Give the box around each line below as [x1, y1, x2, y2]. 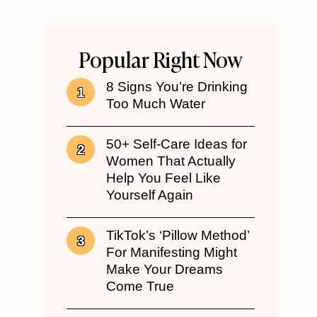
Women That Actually [106, 154, 236, 169]
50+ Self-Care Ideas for [106, 137, 247, 152]
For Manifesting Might [106, 245, 237, 260]
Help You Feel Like [106, 171, 221, 186]
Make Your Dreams [106, 262, 223, 277]
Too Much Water [106, 96, 205, 112]
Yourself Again [106, 188, 193, 203]
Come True [106, 279, 174, 294]
